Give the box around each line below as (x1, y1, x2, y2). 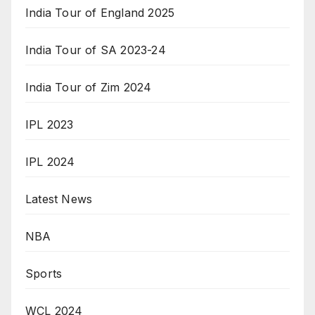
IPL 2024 (25, 154, 75, 169)
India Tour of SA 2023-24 (25, 42, 166, 57)
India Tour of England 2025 (25, 5, 175, 20)
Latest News (25, 191, 93, 206)
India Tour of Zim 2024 (25, 79, 152, 94)
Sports (25, 266, 63, 281)
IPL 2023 (25, 117, 74, 131)
